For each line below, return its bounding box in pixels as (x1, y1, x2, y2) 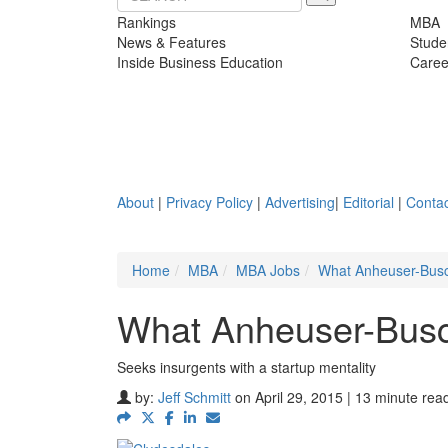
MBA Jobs (236, 259, 300, 280)
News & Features (117, 31, 226, 52)
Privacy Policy (166, 191, 253, 212)
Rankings (117, 11, 176, 32)
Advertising (265, 191, 335, 212)
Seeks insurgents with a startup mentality (117, 356, 376, 377)
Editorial (343, 191, 394, 212)
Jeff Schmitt (158, 386, 231, 407)
